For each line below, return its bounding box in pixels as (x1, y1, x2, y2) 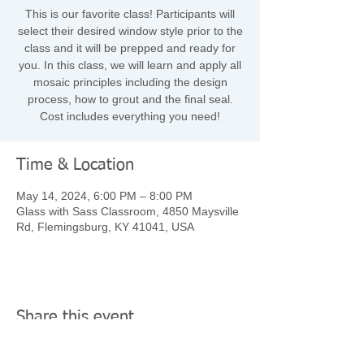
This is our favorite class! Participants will (25, 7, 235, 20)
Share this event (16, 309, 134, 325)
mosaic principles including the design (32, 76, 227, 89)
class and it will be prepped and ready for (24, 41, 236, 54)
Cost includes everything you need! (40, 110, 220, 123)
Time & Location (16, 157, 134, 173)
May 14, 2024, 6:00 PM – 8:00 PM (16, 189, 193, 202)
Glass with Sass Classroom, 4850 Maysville (16, 205, 239, 218)
